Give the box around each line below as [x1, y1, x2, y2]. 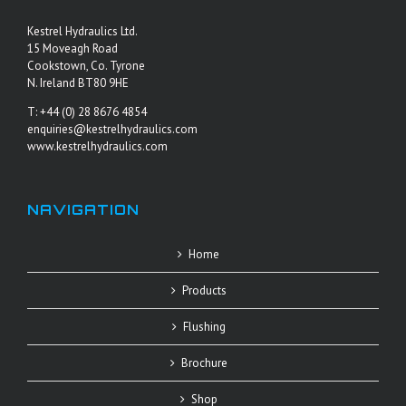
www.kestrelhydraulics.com [27, 139, 168, 155]
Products [181, 283, 227, 299]
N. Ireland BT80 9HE [27, 75, 129, 92]
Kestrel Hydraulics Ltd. [27, 24, 138, 40]
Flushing [182, 319, 226, 335]
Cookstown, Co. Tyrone [27, 58, 145, 74]
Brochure [180, 355, 227, 372]
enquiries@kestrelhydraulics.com [27, 121, 198, 138]
